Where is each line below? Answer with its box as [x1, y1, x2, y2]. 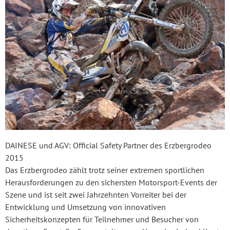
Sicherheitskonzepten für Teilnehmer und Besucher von [5, 214, 199, 224]
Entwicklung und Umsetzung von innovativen [5, 201, 166, 212]
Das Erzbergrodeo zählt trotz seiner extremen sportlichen [5, 164, 204, 175]
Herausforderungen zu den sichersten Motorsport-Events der [5, 177, 217, 187]
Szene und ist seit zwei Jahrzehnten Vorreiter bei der [5, 189, 186, 200]
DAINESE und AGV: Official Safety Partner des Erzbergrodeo [5, 140, 212, 150]
